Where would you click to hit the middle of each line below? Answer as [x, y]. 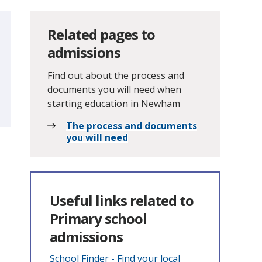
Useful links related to [122, 200]
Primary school [98, 218]
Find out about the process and [116, 75]
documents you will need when [114, 89]
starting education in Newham [114, 104]
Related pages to [101, 34]
